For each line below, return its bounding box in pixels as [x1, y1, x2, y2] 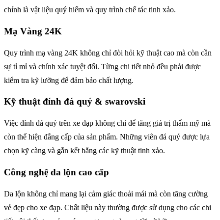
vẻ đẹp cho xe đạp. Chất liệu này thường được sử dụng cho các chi [4, 203, 211, 212]
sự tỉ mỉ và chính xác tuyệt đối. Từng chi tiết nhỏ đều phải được [4, 62, 201, 71]
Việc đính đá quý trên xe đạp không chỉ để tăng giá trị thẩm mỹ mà [4, 119, 211, 128]
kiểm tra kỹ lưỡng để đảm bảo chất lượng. [4, 76, 134, 84]
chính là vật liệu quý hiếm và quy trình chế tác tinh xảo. [4, 5, 176, 14]
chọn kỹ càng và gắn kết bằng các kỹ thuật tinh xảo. [4, 146, 165, 155]
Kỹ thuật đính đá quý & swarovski [4, 96, 145, 107]
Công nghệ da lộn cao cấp [4, 166, 109, 177]
